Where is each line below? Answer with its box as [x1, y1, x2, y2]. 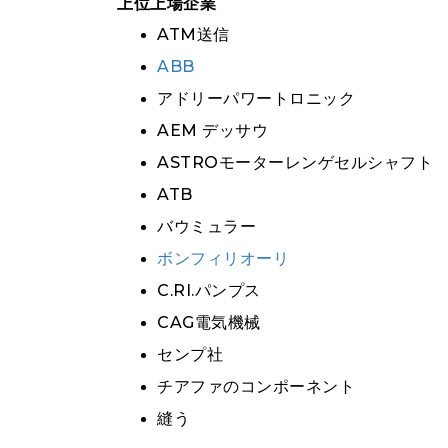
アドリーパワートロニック [157, 89, 355, 108]
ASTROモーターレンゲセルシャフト [157, 153, 433, 172]
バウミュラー [157, 217, 256, 236]
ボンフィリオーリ [157, 249, 289, 268]
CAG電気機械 [157, 313, 261, 332]
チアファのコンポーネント [157, 377, 355, 396]
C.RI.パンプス [157, 281, 261, 300]
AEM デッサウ [157, 121, 268, 140]
